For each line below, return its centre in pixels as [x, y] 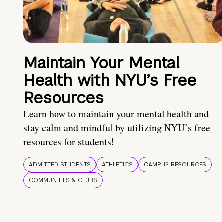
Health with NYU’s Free [110, 80]
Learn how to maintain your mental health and [116, 114]
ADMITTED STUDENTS [60, 165]
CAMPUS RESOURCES [175, 165]
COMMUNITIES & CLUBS [63, 181]
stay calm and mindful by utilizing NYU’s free [117, 128]
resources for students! [69, 142]
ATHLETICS [117, 165]
